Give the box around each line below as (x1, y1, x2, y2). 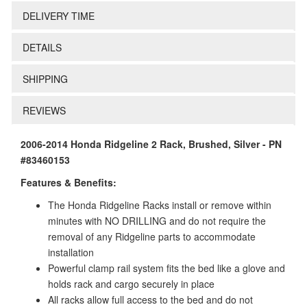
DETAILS (23, 40, 62, 54)
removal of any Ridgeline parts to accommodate (48, 230, 256, 243)
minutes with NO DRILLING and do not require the (48, 214, 266, 228)
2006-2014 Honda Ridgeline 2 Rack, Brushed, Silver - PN (21, 137, 282, 151)
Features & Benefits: (21, 175, 116, 189)
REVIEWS (23, 103, 66, 117)
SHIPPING (23, 72, 68, 86)
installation (48, 245, 94, 259)
